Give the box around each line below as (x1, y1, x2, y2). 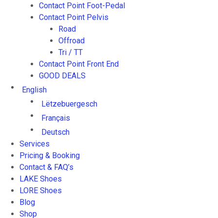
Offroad (58, 36, 85, 45)
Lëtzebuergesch (41, 99, 97, 109)
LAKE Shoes (19, 174, 62, 183)
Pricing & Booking (19, 151, 80, 160)
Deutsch (41, 127, 70, 137)
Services (19, 139, 50, 148)
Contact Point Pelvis (39, 13, 109, 22)
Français (41, 113, 70, 123)
